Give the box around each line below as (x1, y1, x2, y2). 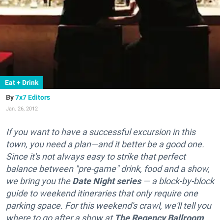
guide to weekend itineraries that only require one (6, 188, 198, 198)
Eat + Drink (5, 79, 38, 86)
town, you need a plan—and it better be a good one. (6, 139, 204, 149)
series (116, 176, 141, 186)
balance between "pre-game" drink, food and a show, (6, 164, 210, 174)
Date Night (72, 176, 114, 186)
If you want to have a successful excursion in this (6, 127, 195, 137)
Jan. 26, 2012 (6, 106, 38, 112)
